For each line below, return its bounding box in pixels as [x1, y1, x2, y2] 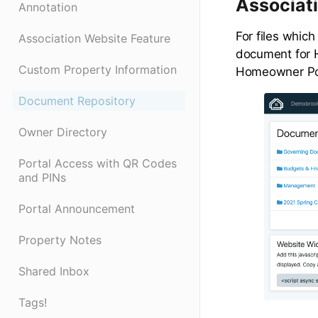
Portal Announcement [18, 202, 135, 216]
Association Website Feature [18, 31, 170, 46]
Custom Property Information [18, 62, 177, 77]
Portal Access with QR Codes [18, 156, 177, 171]
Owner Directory [18, 125, 107, 140]
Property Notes [18, 233, 102, 248]
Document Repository [18, 94, 136, 109]
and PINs [18, 170, 66, 185]
